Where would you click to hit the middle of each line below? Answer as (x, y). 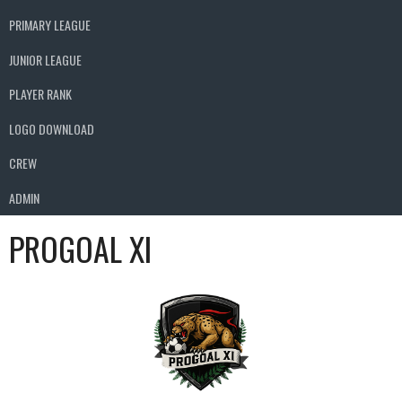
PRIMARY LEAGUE (50, 25)
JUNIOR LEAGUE (45, 59)
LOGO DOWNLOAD (52, 128)
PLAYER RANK (40, 94)
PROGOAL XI (80, 248)
